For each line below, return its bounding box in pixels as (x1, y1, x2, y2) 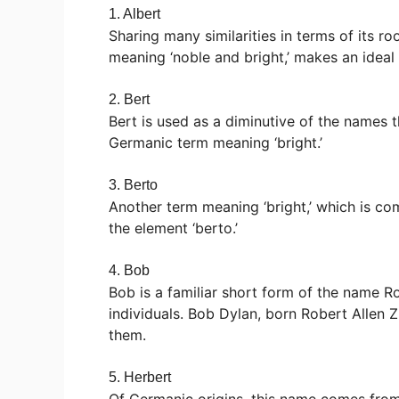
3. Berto (109, 176, 158, 192)
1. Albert (109, 5, 160, 21)
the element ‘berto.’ (109, 218, 238, 237)
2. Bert (109, 91, 150, 107)
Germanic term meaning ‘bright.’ (109, 133, 322, 151)
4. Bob (109, 262, 150, 278)
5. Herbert (109, 369, 171, 385)
